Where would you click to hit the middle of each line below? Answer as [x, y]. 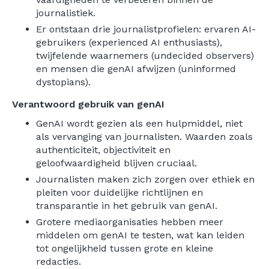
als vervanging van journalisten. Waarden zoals [144, 137]
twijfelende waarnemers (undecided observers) [145, 56]
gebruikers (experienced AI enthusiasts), [129, 42]
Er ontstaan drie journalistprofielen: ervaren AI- [146, 29]
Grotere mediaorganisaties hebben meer [130, 222]
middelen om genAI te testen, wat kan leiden [140, 235]
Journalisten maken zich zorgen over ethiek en [145, 179]
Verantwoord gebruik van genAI [88, 104]
